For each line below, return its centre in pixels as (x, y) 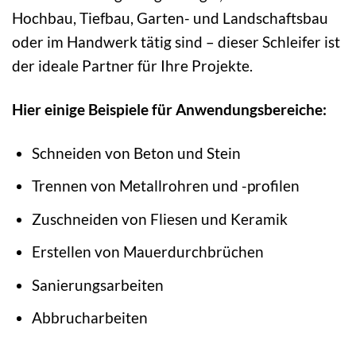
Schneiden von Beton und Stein (136, 153)
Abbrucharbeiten (89, 318)
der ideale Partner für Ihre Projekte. (132, 65)
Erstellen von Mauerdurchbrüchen (147, 252)
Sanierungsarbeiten (97, 284)
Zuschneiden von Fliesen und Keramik (159, 219)
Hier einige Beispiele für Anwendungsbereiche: (169, 109)
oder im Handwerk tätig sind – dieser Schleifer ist (176, 41)
